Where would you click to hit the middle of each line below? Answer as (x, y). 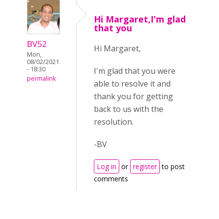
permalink (41, 79)
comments (111, 179)
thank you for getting (133, 96)
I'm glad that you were (135, 71)
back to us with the (129, 109)
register (145, 166)
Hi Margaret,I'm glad (140, 19)
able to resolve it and (132, 84)
